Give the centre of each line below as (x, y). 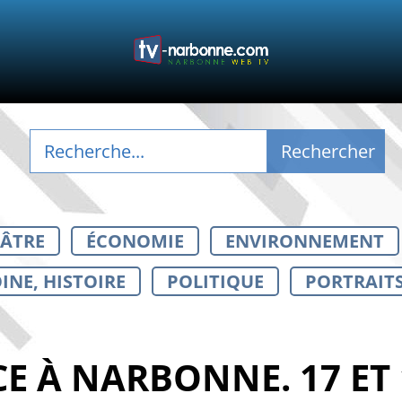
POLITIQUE (215, 281)
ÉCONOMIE (135, 241)
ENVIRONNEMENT (305, 241)
